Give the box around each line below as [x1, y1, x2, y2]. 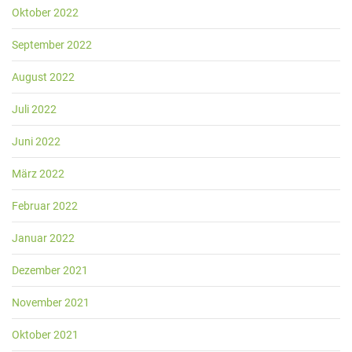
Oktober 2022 [12, 6, 79, 19]
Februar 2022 [12, 200, 78, 212]
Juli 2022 [12, 103, 57, 115]
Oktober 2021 [12, 328, 79, 341]
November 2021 [12, 296, 90, 309]
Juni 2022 [12, 135, 60, 148]
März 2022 [12, 167, 64, 180]
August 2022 [12, 71, 75, 83]
